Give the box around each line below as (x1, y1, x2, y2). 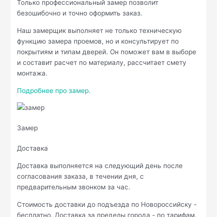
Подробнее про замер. (17, 86, 91, 94)
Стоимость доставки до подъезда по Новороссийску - (17, 200, 197, 208)
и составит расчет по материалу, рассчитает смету (17, 59, 187, 67)
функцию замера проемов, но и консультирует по (17, 37, 179, 46)
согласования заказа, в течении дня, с (17, 172, 144, 181)
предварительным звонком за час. (17, 183, 131, 191)
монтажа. (17, 69, 48, 77)
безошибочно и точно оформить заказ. (17, 9, 143, 17)
